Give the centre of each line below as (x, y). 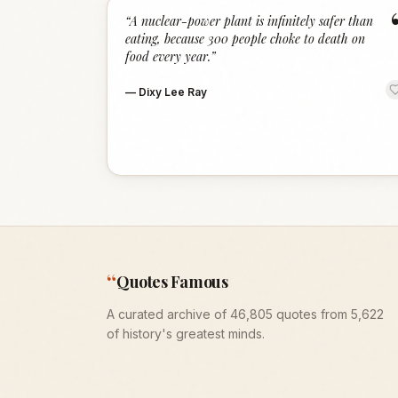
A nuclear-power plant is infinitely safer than (251, 21)
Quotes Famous (172, 282)
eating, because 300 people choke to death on (245, 39)
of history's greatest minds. (186, 334)
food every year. (168, 56)
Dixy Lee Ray (173, 92)
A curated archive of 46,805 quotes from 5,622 (245, 314)
